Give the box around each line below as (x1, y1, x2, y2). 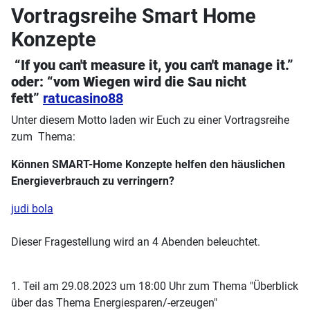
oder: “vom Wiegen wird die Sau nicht (11, 73, 246, 90)
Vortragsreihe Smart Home (11, 3, 256, 28)
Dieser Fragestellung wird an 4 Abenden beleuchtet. (11, 235, 260, 248)
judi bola (11, 201, 53, 215)
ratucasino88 (43, 89, 123, 107)
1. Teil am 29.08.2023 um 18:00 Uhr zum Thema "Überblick (11, 279, 298, 293)
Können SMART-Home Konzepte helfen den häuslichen (11, 157, 285, 171)
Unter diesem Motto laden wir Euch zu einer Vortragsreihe (11, 113, 289, 127)
